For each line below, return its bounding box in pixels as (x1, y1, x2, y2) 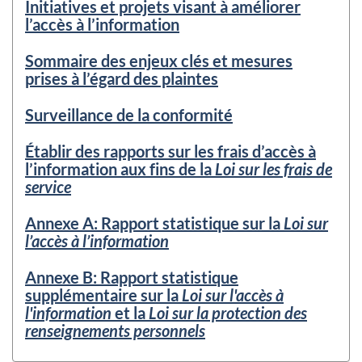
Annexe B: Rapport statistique (25, 267, 238, 288)
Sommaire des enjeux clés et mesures (25, 51, 293, 71)
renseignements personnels (25, 321, 205, 341)
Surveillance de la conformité (25, 105, 233, 125)
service (25, 177, 71, 197)
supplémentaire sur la (25, 285, 182, 305)
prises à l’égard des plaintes (25, 69, 218, 89)
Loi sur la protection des (149, 303, 307, 323)
